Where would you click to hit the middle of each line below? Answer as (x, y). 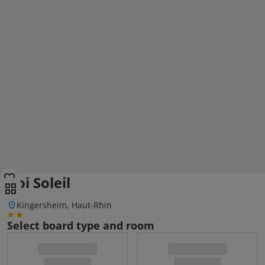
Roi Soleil (39, 182)
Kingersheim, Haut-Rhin (64, 205)
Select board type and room (81, 225)
